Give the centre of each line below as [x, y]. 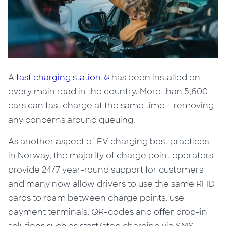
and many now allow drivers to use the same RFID [112, 184]
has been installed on [155, 77]
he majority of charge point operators [135, 155]
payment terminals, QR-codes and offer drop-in [108, 212]
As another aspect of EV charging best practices [109, 141]
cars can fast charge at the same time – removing [111, 105]
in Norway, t [33, 155]
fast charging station [59, 77]
